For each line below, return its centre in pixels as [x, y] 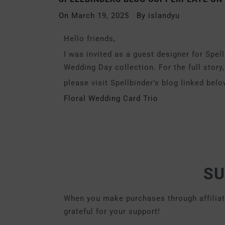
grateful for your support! [112, 211]
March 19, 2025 [100, 16]
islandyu [164, 16]
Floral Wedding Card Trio [111, 98]
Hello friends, [90, 39]
